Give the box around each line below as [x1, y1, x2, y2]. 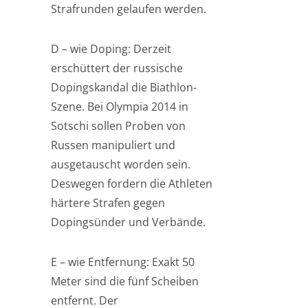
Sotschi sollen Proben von [51, 118, 186, 133]
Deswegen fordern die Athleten [51, 176, 212, 191]
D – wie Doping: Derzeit [51, 41, 171, 56]
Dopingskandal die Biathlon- [51, 80, 197, 95]
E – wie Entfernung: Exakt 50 [51, 254, 195, 269]
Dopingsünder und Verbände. [51, 214, 206, 230]
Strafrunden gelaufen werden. [51, 1, 206, 16]
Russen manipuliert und [51, 137, 175, 153]
